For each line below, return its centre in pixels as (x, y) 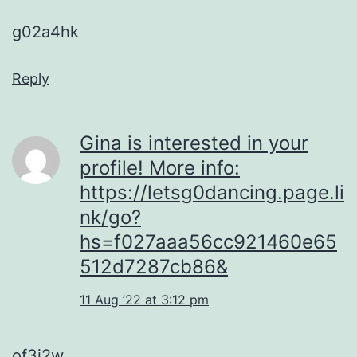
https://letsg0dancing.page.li (212, 192)
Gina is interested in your (194, 143)
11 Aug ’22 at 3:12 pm (144, 299)
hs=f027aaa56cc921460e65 (208, 241)
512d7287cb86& (154, 266)
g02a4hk (45, 31)
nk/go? (110, 217)
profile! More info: (160, 167)
